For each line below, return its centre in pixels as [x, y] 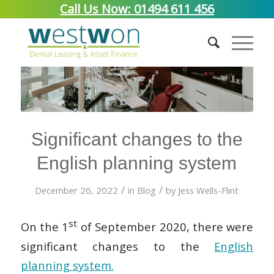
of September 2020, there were [165, 227]
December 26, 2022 [77, 190]
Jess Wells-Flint [209, 190]
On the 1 [45, 227]
